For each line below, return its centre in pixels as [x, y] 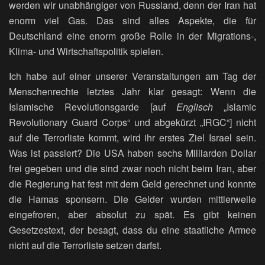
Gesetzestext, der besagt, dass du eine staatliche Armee [132, 230]
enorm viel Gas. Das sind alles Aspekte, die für [132, 21]
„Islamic [234, 107]
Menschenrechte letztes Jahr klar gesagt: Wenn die [132, 92]
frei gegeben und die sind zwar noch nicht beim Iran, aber [132, 169]
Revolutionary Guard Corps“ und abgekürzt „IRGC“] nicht [132, 122]
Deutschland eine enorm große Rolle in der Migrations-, [132, 36]
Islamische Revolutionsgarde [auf [93, 107]
